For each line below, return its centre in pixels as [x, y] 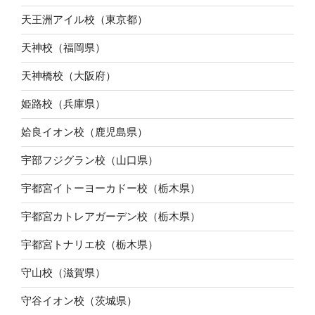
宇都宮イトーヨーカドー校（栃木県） [111, 188]
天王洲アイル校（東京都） [84, 20]
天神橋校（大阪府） [69, 76]
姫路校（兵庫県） [63, 104]
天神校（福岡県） [63, 48]
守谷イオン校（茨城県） [79, 301]
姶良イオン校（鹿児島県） [84, 132]
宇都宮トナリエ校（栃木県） [90, 245]
